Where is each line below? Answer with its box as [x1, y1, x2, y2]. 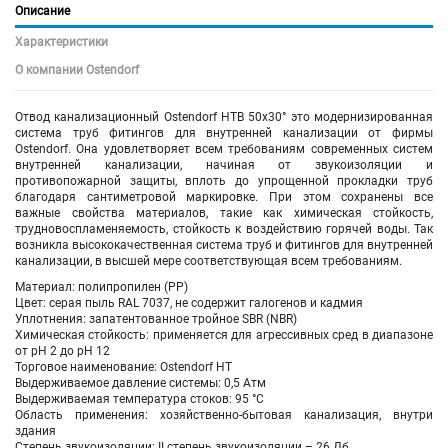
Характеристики [15, 34, 108, 49]
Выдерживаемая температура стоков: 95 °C [15, 391, 264, 406]
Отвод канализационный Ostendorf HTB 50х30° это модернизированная [15, 109, 433, 124]
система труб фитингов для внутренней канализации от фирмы [15, 125, 433, 140]
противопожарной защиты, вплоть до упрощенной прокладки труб [15, 173, 433, 188]
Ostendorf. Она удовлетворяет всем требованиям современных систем [15, 141, 433, 156]
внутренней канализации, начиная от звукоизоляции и [15, 157, 433, 172]
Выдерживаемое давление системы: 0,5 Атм [15, 375, 266, 390]
